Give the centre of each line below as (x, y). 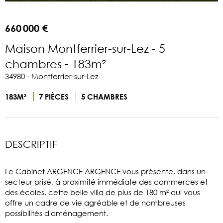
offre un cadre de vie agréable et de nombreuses (95, 202)
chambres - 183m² (56, 63)
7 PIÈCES (55, 96)
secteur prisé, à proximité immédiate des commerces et (106, 181)
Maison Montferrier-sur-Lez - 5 (85, 48)
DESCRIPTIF (31, 144)
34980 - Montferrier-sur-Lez (52, 76)
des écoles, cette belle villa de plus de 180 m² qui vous (103, 192)
